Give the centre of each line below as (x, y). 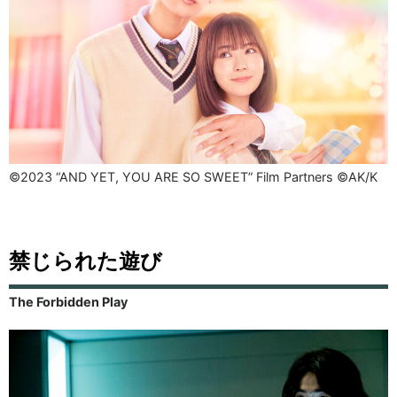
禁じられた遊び (86, 261)
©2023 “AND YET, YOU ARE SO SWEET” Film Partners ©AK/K (193, 176)
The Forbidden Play (68, 301)
